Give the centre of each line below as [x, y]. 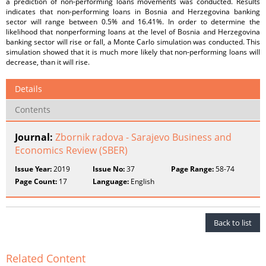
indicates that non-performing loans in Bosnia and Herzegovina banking [133, 12]
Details [28, 89]
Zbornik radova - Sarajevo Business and [143, 137]
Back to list [233, 223]
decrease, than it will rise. [48, 62]
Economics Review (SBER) [71, 150]
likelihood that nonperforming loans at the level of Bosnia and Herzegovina [133, 32]
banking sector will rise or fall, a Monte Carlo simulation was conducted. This [133, 42]
